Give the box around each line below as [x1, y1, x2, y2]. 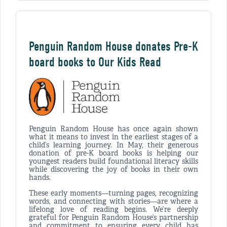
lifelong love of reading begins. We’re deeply [29, 205, 198, 214]
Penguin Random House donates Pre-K [29, 39, 198, 55]
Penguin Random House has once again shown [29, 125, 198, 134]
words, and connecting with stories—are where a [29, 197, 198, 206]
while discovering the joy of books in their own [29, 165, 198, 174]
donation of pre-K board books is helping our [29, 149, 198, 158]
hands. [29, 173, 51, 182]
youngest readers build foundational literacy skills [29, 157, 198, 166]
